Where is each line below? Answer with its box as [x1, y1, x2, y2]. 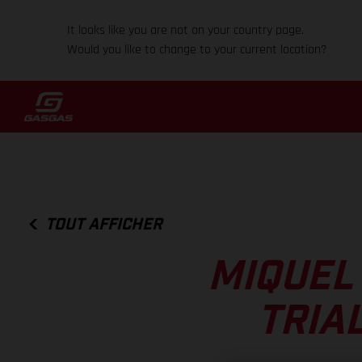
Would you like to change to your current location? [67, 41, 328, 58]
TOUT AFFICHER [45, 216, 163, 233]
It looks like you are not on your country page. [67, 22, 305, 39]
